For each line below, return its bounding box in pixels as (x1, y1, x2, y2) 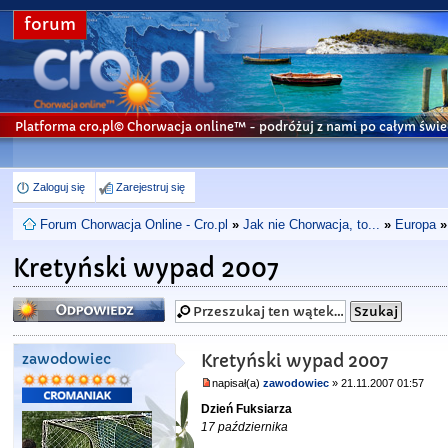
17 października (201, 420, 289, 435)
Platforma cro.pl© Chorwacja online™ (15, 119, 247, 134)
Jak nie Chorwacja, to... (243, 217, 381, 232)
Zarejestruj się (116, 181, 186, 193)
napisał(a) (212, 377, 264, 389)
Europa (395, 217, 437, 232)
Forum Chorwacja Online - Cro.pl (40, 217, 229, 232)
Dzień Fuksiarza (201, 402, 293, 417)
